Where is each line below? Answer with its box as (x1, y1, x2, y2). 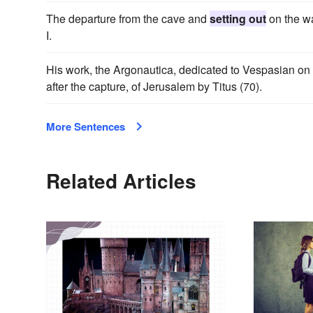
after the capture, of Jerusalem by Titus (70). (46, 78, 262, 95)
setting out (210, 10, 266, 27)
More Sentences (46, 119, 125, 135)
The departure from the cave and (46, 10, 210, 27)
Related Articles (46, 166, 196, 196)
